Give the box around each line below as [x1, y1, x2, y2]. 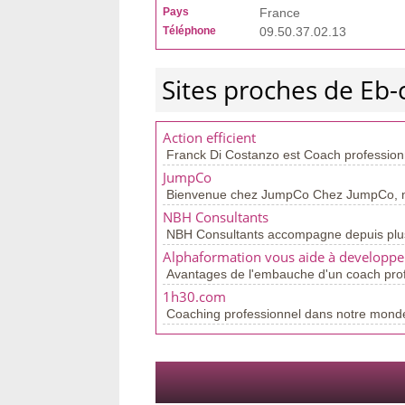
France [259, 5, 300, 20]
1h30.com [163, 287, 226, 306]
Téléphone [163, 24, 216, 37]
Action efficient [163, 128, 256, 147]
